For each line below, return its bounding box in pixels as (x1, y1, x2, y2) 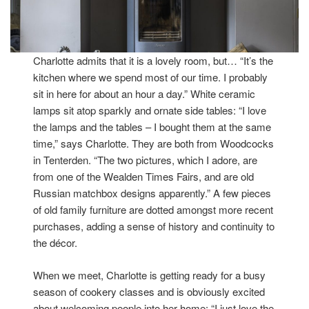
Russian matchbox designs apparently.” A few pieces (33, 186, 272, 201)
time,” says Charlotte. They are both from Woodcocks (33, 136, 275, 151)
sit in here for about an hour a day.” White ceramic (33, 86, 256, 101)
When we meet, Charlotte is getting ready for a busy (33, 267, 266, 282)
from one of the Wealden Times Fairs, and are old (33, 169, 255, 184)
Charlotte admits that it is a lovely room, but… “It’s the (33, 53, 274, 68)
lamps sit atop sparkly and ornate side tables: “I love (33, 103, 267, 118)
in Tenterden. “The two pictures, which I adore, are (33, 152, 258, 168)
